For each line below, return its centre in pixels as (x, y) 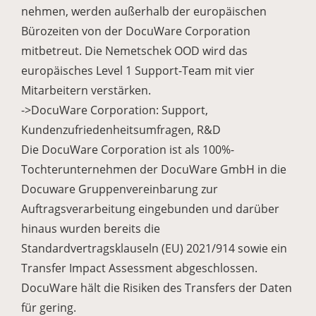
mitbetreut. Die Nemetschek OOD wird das (134, 51)
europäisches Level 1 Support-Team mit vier (138, 71)
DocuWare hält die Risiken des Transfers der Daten (157, 288)
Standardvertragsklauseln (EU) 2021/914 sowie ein (154, 248)
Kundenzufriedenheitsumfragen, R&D (121, 130)
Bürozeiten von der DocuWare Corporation (136, 31)
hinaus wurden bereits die (91, 229)
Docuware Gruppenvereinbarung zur (120, 189)
